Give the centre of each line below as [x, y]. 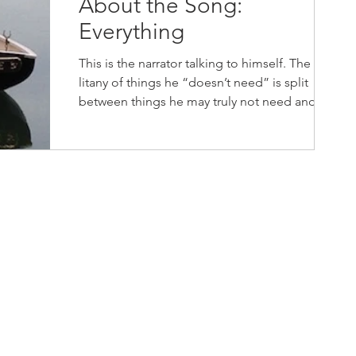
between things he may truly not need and [197, 101]
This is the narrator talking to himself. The [195, 63]
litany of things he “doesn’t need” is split [193, 82]
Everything [132, 31]
